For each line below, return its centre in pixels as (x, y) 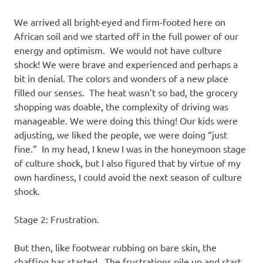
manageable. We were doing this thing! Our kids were (126, 120)
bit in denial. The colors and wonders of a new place (121, 78)
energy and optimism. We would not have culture (118, 50)
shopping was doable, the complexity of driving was (121, 106)
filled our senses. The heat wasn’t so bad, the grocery (126, 92)
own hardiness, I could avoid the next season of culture (128, 176)
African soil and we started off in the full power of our (126, 36)
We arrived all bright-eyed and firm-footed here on (120, 21)
